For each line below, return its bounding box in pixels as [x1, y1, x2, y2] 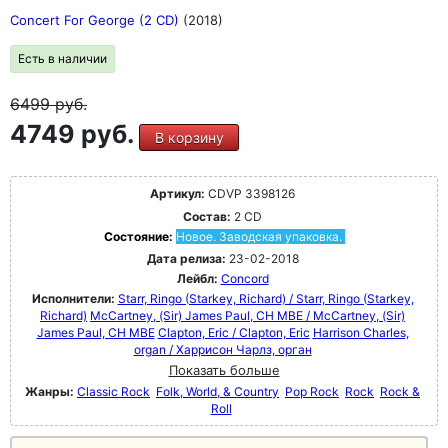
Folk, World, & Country [156, 384, 279, 399]
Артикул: [150, 186, 205, 201]
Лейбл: [176, 271, 218, 286]
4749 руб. [10, 119, 139, 149]
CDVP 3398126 [205, 186, 295, 201]
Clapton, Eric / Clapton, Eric [157, 325, 310, 340]
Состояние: [103, 229, 176, 244]
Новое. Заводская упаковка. [175, 229, 342, 244]
